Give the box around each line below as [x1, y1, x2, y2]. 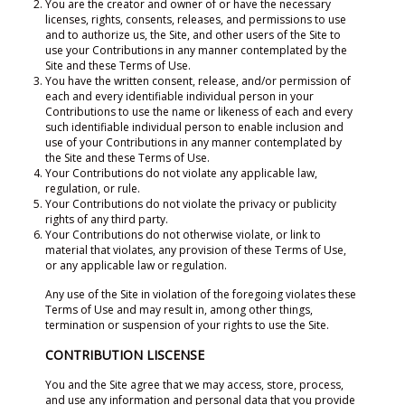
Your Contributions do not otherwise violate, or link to [45, 227, 321, 242]
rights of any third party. [45, 212, 168, 227]
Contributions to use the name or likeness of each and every [45, 104, 353, 119]
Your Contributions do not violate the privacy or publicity [45, 196, 336, 212]
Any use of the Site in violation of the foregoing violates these [45, 287, 356, 302]
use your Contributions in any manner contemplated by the [45, 42, 347, 58]
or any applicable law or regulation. [45, 258, 227, 273]
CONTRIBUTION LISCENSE [45, 346, 204, 363]
